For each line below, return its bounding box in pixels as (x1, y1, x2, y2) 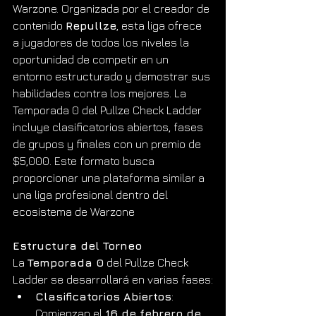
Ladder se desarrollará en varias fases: (13, 272, 213, 286)
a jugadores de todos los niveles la (13, 35, 192, 49)
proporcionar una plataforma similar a (13, 171, 207, 184)
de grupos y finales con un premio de (13, 137, 204, 150)
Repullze (66, 18, 116, 32)
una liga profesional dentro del (13, 188, 171, 201)
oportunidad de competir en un (13, 52, 171, 66)
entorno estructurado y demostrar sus (13, 69, 213, 83)
